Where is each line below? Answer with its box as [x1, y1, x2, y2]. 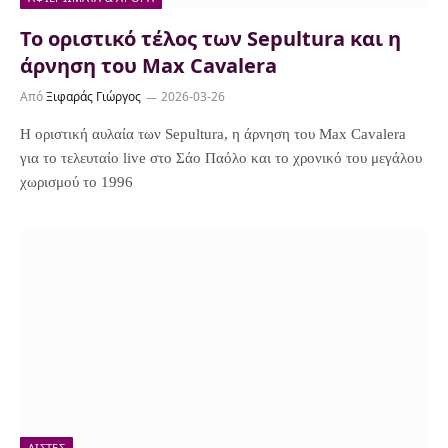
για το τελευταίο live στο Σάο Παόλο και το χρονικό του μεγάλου [20, 149, 422, 166]
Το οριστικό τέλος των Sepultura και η [20, 24, 401, 52]
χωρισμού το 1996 [20, 173, 133, 190]
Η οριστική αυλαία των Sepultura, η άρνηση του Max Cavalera [20, 125, 406, 142]
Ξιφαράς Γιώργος [46, 87, 141, 105]
